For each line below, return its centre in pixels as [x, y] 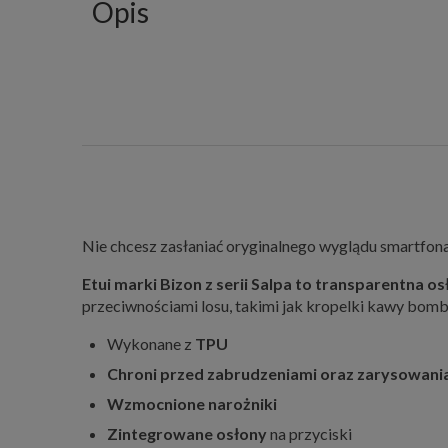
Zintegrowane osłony [187, 433]
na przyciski [309, 433]
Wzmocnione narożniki [192, 403]
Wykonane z [151, 343]
